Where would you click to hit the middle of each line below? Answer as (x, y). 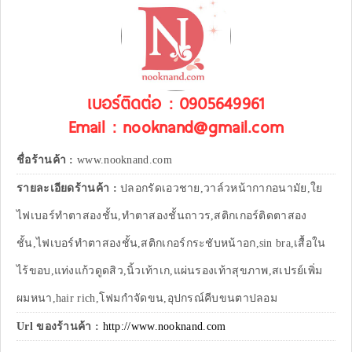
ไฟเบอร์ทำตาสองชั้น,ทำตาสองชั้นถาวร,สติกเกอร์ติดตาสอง (162, 216)
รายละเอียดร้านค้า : (69, 189)
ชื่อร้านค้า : (47, 160)
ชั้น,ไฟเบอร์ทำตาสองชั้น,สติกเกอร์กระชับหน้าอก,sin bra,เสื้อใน (171, 244)
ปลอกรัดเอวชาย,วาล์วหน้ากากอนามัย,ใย (222, 189)
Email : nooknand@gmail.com (176, 126)
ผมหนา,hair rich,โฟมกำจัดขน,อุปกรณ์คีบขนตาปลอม (147, 299)
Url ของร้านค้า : (58, 327)
